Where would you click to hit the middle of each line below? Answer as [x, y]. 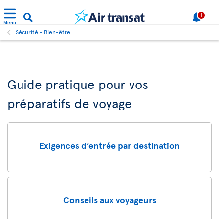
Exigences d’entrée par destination [109, 145]
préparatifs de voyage [70, 103]
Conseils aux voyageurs [109, 199]
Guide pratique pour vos [78, 84]
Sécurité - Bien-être [43, 32]
